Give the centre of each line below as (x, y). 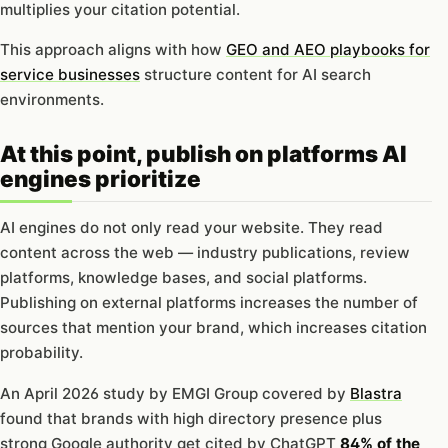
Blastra (376, 393)
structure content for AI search (255, 75)
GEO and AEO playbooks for (328, 50)
